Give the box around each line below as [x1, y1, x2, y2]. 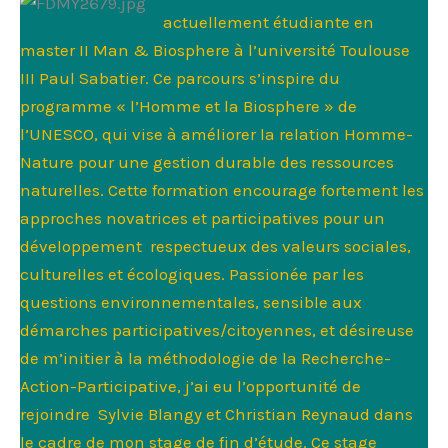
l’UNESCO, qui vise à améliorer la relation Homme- [20, 124, 413, 145]
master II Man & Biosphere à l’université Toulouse [20, 40, 410, 61]
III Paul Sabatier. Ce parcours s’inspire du [20, 68, 340, 89]
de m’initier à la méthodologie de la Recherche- [20, 348, 391, 369]
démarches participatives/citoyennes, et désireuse [20, 320, 414, 341]
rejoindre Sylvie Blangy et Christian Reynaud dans [20, 404, 413, 425]
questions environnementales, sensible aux [20, 292, 362, 313]
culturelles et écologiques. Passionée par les [20, 264, 364, 285]
